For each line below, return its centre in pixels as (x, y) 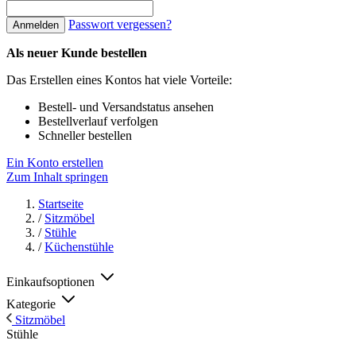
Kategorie (31, 304)
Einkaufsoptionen (52, 282)
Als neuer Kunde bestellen (77, 53)
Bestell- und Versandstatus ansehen (126, 107)
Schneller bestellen (85, 135)
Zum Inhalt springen (57, 177)
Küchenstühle (79, 247)
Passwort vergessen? (120, 24)
